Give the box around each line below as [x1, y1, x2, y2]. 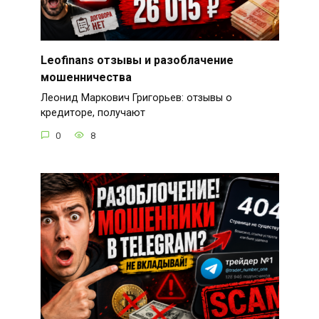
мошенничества [40, 70, 132, 84]
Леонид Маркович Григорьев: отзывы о [40, 92, 232, 105]
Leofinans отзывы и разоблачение [40, 53, 234, 67]
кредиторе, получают [40, 107, 145, 120]
